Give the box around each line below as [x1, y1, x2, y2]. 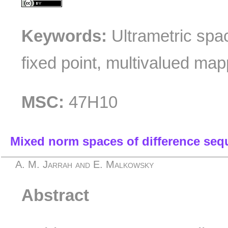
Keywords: [21, 26, 107, 46]
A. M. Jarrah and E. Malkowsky [15, 159, 154, 170]
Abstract [21, 185, 90, 205]
